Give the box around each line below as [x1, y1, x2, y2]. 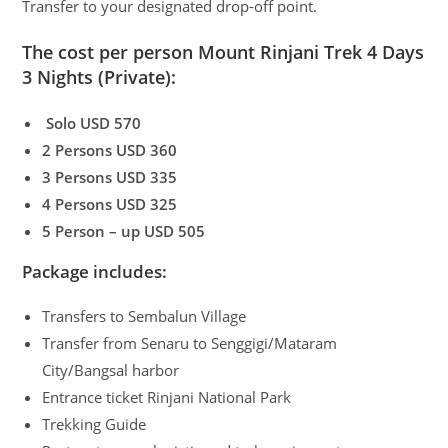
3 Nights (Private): [22, 64, 177, 89]
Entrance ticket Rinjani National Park [42, 386, 292, 407]
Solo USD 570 [42, 112, 142, 133]
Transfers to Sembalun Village [42, 305, 247, 326]
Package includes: [22, 259, 168, 283]
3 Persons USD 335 [42, 166, 178, 187]
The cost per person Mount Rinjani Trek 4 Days [22, 39, 425, 64]
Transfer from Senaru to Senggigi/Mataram [42, 332, 338, 353]
